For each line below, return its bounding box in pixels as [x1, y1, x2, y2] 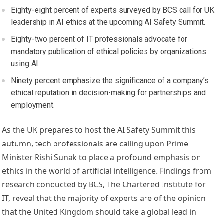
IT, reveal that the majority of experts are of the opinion [2, 193, 206, 204]
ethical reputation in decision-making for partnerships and [11, 88, 206, 98]
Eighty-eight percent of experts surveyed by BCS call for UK [11, 5, 215, 15]
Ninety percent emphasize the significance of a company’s [11, 76, 209, 86]
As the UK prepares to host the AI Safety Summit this [2, 125, 196, 136]
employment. [11, 100, 55, 110]
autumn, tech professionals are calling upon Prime [2, 138, 189, 149]
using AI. [11, 59, 40, 69]
